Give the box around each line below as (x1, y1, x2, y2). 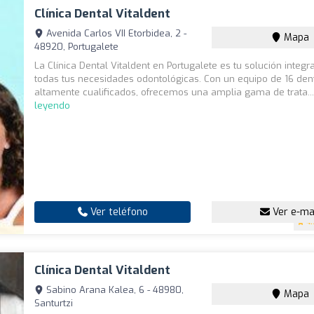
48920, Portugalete (34, 41, 119, 53)
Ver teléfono (87, 205, 148, 219)
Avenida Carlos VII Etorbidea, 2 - (43, 27, 187, 40)
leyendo (34, 100, 71, 112)
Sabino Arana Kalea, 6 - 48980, (43, 284, 184, 296)
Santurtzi (34, 297, 74, 310)
